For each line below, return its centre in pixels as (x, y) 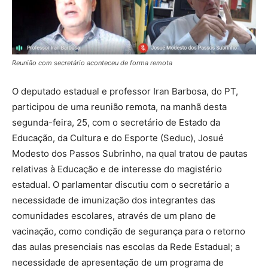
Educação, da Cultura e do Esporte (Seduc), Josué (118, 138)
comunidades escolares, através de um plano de (114, 215)
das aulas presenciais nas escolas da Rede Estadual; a (126, 246)
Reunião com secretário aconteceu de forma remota (92, 63)
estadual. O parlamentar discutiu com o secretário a (121, 184)
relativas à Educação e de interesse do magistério (117, 169)
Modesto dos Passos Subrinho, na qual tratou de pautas (130, 153)
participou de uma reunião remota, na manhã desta (119, 106)
